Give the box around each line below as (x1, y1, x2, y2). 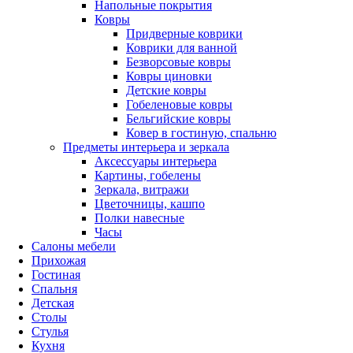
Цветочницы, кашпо (95, 197, 205, 210)
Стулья (32, 325, 69, 338)
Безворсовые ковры (126, 55, 231, 69)
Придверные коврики (126, 27, 243, 40)
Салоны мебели (32, 240, 116, 253)
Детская (32, 296, 74, 310)
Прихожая (32, 254, 86, 267)
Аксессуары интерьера (95, 154, 217, 168)
